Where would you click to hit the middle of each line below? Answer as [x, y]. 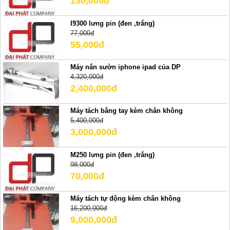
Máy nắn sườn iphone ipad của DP [125, 67]
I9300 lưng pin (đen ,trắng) [112, 23]
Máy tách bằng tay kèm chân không [126, 111]
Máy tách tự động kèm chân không [125, 199]
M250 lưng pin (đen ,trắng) [112, 155]
